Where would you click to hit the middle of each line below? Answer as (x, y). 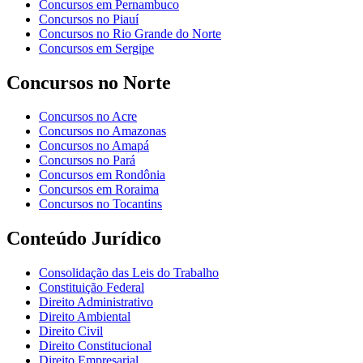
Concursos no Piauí (89, 19)
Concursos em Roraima (99, 190)
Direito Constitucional (95, 346)
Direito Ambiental (85, 317)
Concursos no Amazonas (102, 131)
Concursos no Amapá (94, 146)
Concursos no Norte (89, 82)
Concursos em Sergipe (96, 48)
